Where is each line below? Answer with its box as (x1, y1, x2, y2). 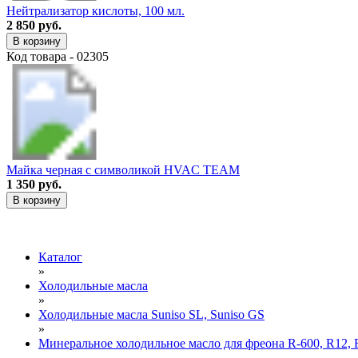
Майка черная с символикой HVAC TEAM (6, 162, 240, 177)
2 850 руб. (6, 18, 62, 32)
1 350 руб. (6, 177, 62, 191)
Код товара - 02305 (6, 49, 109, 63)
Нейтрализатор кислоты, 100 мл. (6, 3, 185, 18)
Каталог (38, 249, 82, 264)
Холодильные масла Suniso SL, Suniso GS (38, 307, 265, 321)
